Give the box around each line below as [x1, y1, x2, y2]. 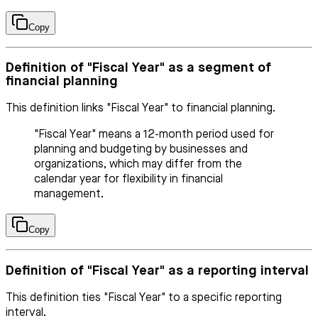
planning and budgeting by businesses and [34, 144, 248, 156]
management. [34, 189, 104, 201]
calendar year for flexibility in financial [34, 174, 223, 186]
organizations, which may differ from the [34, 159, 242, 171]
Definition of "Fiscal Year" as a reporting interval [6, 263, 309, 278]
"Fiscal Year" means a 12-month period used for [34, 129, 274, 141]
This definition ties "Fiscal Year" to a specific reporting [6, 292, 282, 304]
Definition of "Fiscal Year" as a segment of [6, 61, 271, 75]
